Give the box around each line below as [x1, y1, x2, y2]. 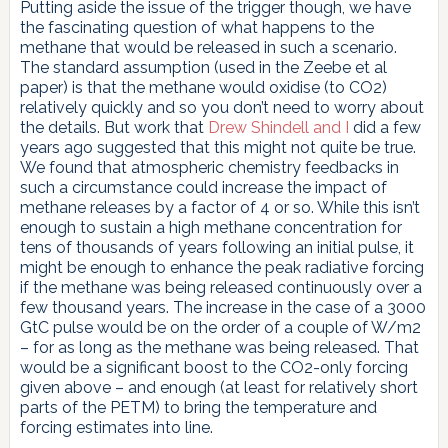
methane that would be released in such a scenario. [19, 37, 397, 57]
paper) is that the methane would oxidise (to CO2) [19, 77, 387, 97]
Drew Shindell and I [207, 117, 349, 137]
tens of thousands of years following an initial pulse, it [19, 237, 414, 257]
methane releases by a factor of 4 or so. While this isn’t [19, 197, 420, 217]
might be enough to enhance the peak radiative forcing [19, 257, 424, 277]
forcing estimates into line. [19, 417, 213, 437]
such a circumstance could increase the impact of [19, 177, 387, 197]
